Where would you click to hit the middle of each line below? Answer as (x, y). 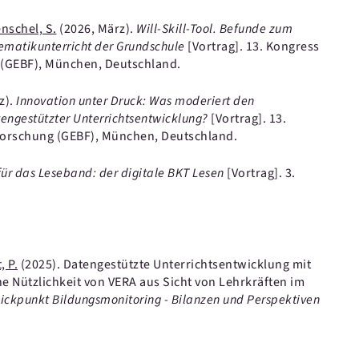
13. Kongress (282, 46)
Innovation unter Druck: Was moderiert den (135, 101)
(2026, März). (96, 29)
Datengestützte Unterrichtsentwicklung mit (187, 264)
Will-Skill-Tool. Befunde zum (214, 29)
